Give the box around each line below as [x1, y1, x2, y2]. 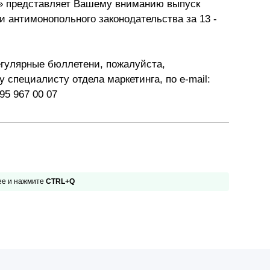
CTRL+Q [46, 177, 75, 186]
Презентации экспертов [84, 9, 183, 19]
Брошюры [84, 36, 125, 46]
